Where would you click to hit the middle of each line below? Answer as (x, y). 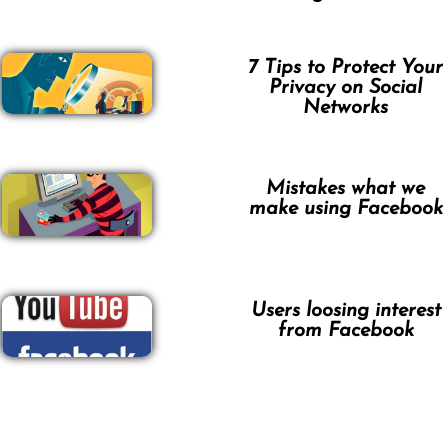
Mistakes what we (346, 189)
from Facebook (345, 330)
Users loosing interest (345, 310)
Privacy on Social (346, 88)
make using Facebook (345, 209)
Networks (346, 108)
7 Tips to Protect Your (346, 68)
